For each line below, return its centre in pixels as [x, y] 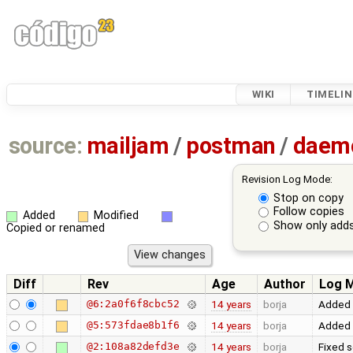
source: [45, 146]
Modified [117, 215]
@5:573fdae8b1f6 [133, 325]
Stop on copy [309, 198]
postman [231, 146]
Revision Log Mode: [287, 180]
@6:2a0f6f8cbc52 [133, 303]
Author [285, 284]
